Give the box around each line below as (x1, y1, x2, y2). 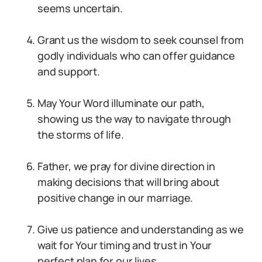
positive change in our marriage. (37, 191, 194, 205)
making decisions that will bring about (37, 175, 220, 189)
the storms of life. (37, 127, 124, 142)
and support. (37, 64, 100, 78)
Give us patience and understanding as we (37, 222, 244, 236)
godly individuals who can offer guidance (37, 49, 235, 63)
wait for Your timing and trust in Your (37, 238, 212, 252)
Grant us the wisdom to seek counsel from (37, 33, 244, 47)
